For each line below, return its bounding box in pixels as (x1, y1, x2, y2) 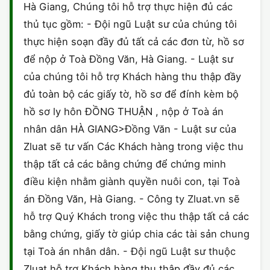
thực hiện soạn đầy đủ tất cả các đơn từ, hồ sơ (24, 36, 244, 48)
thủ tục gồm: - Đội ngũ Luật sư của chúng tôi (24, 18, 237, 31)
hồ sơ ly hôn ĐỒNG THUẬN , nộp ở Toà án (24, 105, 224, 118)
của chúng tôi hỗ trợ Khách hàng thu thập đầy (24, 71, 241, 83)
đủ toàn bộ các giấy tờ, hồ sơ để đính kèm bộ (24, 88, 239, 101)
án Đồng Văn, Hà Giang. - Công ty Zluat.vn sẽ (24, 193, 240, 206)
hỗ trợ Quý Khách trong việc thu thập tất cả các (24, 210, 249, 223)
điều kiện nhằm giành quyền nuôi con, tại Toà (24, 175, 240, 188)
